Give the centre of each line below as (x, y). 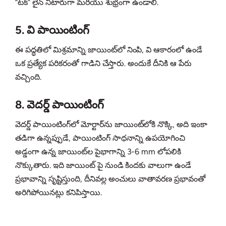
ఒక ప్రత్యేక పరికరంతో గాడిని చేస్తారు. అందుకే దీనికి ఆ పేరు (104, 64)
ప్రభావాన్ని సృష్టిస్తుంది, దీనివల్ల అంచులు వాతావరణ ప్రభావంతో (111, 179)
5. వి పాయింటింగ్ (52, 30)
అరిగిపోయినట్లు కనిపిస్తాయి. (59, 193)
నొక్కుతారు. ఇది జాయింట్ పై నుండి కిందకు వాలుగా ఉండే (103, 165)
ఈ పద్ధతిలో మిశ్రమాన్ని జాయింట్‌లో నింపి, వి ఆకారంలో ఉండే (109, 50)
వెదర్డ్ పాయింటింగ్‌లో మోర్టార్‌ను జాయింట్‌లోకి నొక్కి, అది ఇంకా (111, 125)
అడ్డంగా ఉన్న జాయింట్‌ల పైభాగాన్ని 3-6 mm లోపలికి (98, 152)
